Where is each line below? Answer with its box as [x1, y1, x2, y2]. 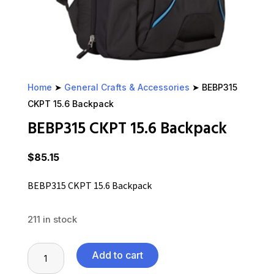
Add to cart [91, 249, 143, 262]
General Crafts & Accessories [64, 82, 190, 93]
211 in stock [27, 214, 77, 226]
